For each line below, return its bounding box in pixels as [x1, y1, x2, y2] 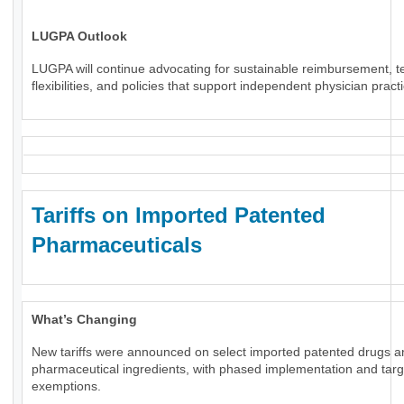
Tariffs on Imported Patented [32, 203, 326, 228]
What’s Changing [32, 312, 137, 327]
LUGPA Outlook [32, 29, 127, 44]
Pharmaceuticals [32, 233, 202, 258]
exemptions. [32, 379, 101, 394]
